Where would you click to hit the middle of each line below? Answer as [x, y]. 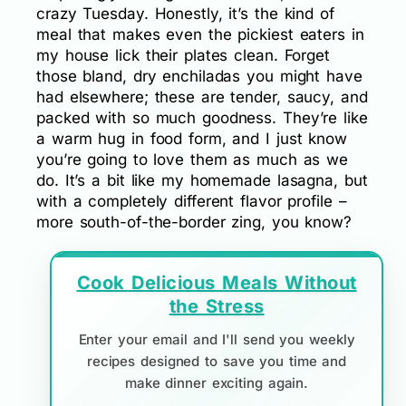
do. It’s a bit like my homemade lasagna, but [202, 180]
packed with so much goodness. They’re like [202, 117]
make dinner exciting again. [217, 382]
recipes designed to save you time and [217, 361]
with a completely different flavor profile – [192, 201]
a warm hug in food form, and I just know [192, 138]
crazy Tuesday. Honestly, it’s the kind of [185, 13]
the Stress [217, 306]
